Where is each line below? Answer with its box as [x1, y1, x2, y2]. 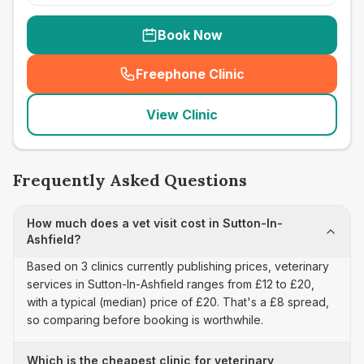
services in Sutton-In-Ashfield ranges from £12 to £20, [27, 277, 314, 291]
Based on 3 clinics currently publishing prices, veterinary [27, 259, 329, 273]
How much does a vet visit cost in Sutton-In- [27, 216, 283, 230]
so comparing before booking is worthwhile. [27, 313, 263, 327]
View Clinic [146, 106, 218, 123]
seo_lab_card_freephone [185, 74, 348, 91]
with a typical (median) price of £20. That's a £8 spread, [27, 295, 329, 309]
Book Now [158, 27, 223, 43]
